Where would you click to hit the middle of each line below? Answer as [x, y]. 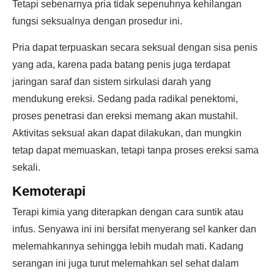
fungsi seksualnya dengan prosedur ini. [97, 21]
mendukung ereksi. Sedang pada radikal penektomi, [125, 99]
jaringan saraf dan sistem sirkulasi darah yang [112, 82]
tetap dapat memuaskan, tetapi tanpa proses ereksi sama [135, 150]
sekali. [26, 167]
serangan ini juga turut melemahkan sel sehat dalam [125, 263]
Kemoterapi [49, 191]
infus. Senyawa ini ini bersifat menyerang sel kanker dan [134, 229]
